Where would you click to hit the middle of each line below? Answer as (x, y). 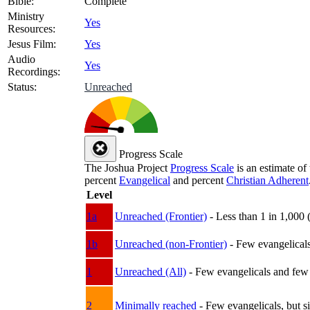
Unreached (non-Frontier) (171, 244)
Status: (22, 86)
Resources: (31, 28)
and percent (198, 180)
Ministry (26, 16)
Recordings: (34, 71)
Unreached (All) (151, 271)
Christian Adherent (267, 180)
